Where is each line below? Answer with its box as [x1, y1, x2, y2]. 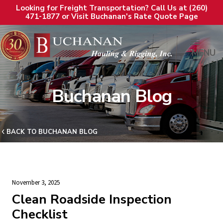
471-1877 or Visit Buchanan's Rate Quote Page [25, 11, 198, 21]
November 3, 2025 [12, 178, 60, 187]
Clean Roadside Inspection [12, 191, 172, 208]
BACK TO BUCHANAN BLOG [6, 127, 98, 136]
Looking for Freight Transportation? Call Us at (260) [15, 3, 208, 13]
